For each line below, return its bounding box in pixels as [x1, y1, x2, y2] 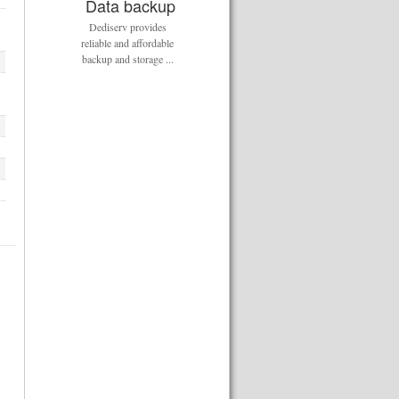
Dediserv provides [88, 20, 167, 34]
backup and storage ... [81, 52, 174, 66]
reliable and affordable [81, 36, 174, 50]
